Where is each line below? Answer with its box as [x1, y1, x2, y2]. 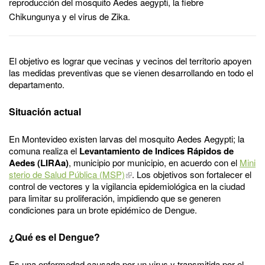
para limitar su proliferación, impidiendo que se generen [9, 191, 221, 204]
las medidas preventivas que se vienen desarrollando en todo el [9, 66, 253, 79]
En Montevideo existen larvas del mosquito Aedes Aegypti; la [9, 132, 244, 145]
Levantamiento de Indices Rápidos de [79, 144, 234, 157]
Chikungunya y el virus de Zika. [9, 9, 130, 22]
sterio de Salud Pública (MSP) [9, 167, 125, 180]
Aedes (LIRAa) [9, 156, 69, 169]
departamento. [9, 77, 64, 91]
